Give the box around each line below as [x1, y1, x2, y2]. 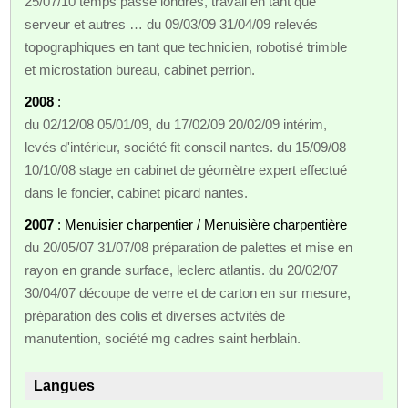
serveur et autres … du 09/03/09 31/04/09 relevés [25, 15, 319, 32]
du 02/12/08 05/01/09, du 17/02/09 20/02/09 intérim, [25, 116, 328, 132]
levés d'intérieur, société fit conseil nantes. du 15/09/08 [25, 138, 347, 155]
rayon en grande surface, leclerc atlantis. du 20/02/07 [25, 261, 339, 278]
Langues [34, 377, 96, 393]
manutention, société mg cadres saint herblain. [25, 330, 301, 346]
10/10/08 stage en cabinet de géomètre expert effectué [25, 161, 348, 178]
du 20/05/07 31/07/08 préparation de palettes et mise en [25, 239, 353, 255]
